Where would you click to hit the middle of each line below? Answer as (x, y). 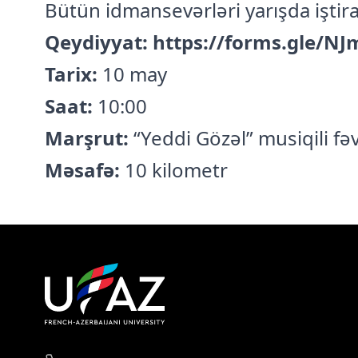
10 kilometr (174, 170)
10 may (132, 74)
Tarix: (71, 74)
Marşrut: (87, 138)
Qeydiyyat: (96, 42)
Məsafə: (82, 170)
